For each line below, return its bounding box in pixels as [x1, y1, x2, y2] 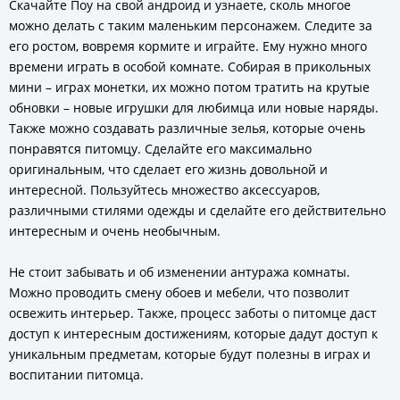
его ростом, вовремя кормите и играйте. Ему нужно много [9, 37, 367, 54]
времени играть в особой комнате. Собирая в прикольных [9, 58, 371, 75]
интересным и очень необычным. [9, 222, 221, 239]
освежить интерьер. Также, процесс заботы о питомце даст [9, 304, 377, 321]
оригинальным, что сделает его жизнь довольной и [9, 161, 328, 178]
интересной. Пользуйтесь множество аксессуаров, [9, 181, 320, 198]
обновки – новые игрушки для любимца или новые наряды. [9, 99, 379, 116]
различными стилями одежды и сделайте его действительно [9, 202, 386, 219]
